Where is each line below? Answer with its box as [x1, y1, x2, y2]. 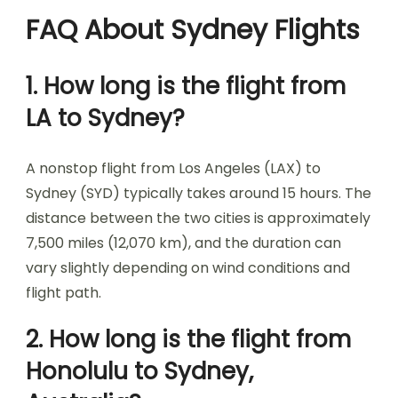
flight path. [26, 283, 101, 303]
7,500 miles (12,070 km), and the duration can [26, 233, 341, 253]
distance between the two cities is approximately [26, 208, 370, 228]
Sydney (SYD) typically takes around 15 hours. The [26, 183, 371, 203]
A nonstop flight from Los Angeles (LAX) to [26, 158, 321, 179]
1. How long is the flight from [26, 70, 346, 102]
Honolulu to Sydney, [26, 355, 253, 387]
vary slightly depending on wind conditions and [26, 258, 350, 278]
